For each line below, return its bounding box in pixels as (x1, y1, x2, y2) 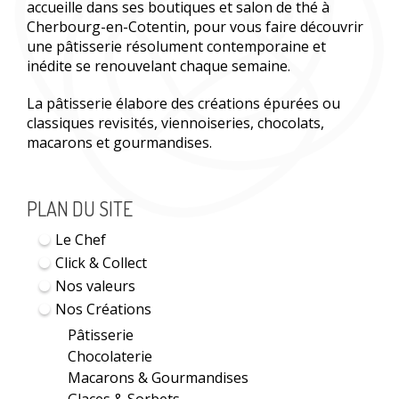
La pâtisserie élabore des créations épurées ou (27, 94, 340, 114)
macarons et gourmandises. (27, 133, 212, 153)
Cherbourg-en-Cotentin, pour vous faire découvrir (27, 17, 363, 37)
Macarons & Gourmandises (68, 368, 248, 388)
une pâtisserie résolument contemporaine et (27, 37, 326, 57)
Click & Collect (55, 253, 147, 273)
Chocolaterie (68, 346, 152, 367)
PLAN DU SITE (27, 196, 133, 222)
